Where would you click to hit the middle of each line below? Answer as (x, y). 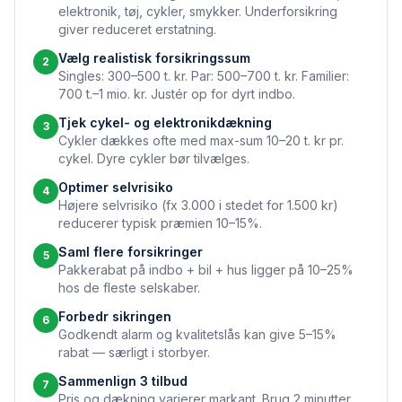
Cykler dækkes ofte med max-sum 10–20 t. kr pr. (201, 140)
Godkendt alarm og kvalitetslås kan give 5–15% (197, 334)
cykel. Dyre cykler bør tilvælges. (154, 158)
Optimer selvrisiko (116, 187)
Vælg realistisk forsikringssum (154, 58)
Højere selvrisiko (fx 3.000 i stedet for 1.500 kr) (198, 205)
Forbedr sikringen (115, 316)
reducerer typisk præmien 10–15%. (160, 223)
